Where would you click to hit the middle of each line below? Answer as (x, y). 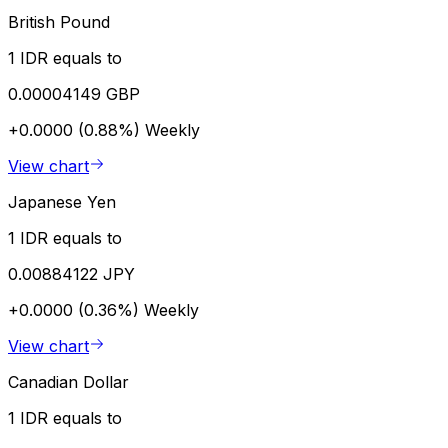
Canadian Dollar (68, 381)
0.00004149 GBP (74, 93)
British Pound (59, 21)
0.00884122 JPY (71, 273)
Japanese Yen (62, 201)
